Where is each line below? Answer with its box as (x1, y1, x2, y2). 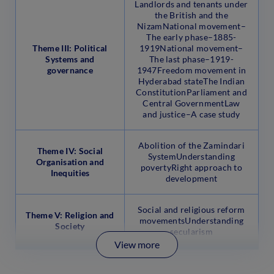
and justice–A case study (143, 109, 240, 120)
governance (47, 65, 93, 76)
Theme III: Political (32, 43, 108, 54)
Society (55, 221, 85, 232)
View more (114, 239, 160, 251)
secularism (170, 226, 213, 237)
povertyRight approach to (140, 162, 243, 173)
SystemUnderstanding (148, 151, 235, 162)
